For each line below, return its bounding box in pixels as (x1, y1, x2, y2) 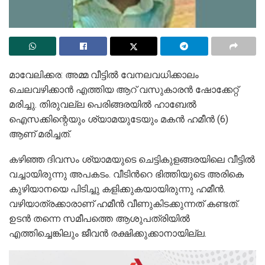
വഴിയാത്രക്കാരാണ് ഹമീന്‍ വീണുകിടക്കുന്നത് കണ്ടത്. (9, 198, 239, 209)
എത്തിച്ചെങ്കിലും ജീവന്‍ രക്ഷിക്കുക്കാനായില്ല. (9, 227, 206, 239)
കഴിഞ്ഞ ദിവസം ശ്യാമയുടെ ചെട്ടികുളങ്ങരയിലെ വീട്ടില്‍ (9, 153, 255, 165)
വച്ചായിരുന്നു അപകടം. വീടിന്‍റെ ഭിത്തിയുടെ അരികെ (9, 168, 244, 180)
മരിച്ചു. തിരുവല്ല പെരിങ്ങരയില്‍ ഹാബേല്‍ (9, 99, 196, 111)
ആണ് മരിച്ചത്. (9, 128, 71, 140)
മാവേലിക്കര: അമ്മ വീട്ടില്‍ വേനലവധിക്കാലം (9, 69, 199, 81)
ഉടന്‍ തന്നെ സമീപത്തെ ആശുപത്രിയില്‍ (9, 212, 190, 224)
